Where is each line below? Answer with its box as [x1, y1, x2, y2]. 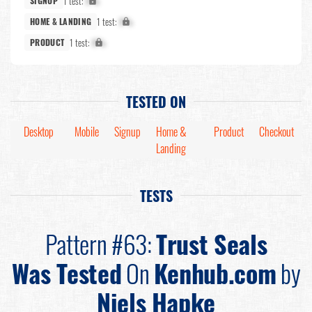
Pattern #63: [45, 225, 157, 263]
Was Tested [11, 254, 122, 292]
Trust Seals [156, 225, 267, 263]
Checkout [259, 123, 294, 141]
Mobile [75, 123, 99, 141]
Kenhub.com [153, 254, 276, 292]
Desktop [24, 123, 54, 141]
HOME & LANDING [30, 15, 92, 28]
